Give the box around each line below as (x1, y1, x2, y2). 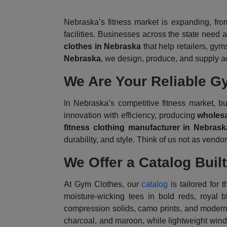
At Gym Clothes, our (64, 180, 142, 189)
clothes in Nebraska (64, 42, 141, 51)
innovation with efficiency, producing (64, 111, 198, 120)
